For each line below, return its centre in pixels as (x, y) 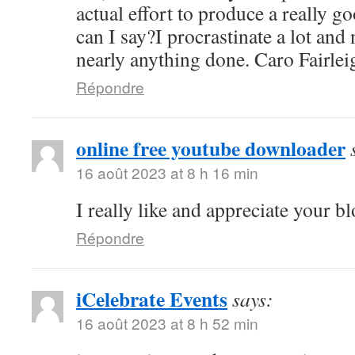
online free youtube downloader (211, 148)
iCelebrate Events (152, 299)
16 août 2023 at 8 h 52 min (167, 323)
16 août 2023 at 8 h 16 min (167, 172)
